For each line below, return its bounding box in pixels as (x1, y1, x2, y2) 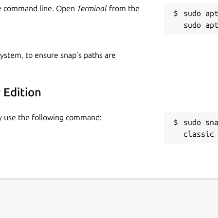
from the (107, 3, 140, 13)
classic (183, 129, 215, 138)
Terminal (77, 3, 107, 13)
